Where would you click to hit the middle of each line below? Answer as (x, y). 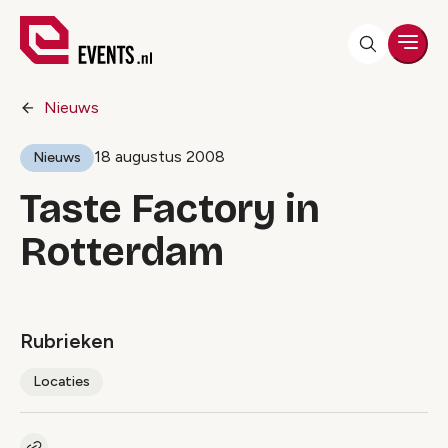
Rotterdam (122, 252)
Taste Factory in (170, 209)
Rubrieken (67, 341)
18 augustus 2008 (159, 156)
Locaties (61, 381)
